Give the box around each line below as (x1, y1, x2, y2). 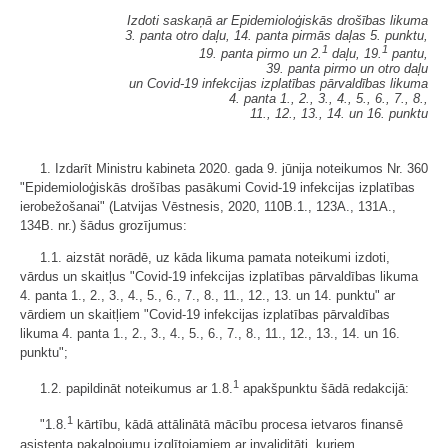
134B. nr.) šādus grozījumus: (20, 217, 187, 233)
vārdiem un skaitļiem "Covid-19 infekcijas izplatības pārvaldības (20, 306, 390, 322)
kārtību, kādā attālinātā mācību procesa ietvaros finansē (73, 417, 403, 433)
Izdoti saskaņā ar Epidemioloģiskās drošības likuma (127, 12, 428, 28)
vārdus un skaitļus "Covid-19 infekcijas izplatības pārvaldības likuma (20, 268, 418, 284)
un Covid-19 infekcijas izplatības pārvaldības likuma (129, 76, 428, 92)
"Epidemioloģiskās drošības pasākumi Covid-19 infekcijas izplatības (20, 179, 415, 195)
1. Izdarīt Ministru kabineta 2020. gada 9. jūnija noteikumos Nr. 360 (40, 160, 428, 176)
